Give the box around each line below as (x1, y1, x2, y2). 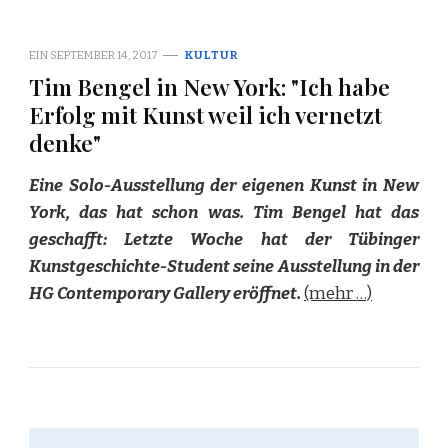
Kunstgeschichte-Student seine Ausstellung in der (29, 255, 419, 277)
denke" (29, 126, 101, 158)
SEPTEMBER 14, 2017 (50, 47, 158, 62)
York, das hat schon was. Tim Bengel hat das (29, 201, 419, 223)
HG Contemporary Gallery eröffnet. (29, 282, 304, 304)
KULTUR (185, 47, 238, 62)
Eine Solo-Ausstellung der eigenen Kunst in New (29, 174, 419, 196)
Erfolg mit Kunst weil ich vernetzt (29, 98, 382, 130)
